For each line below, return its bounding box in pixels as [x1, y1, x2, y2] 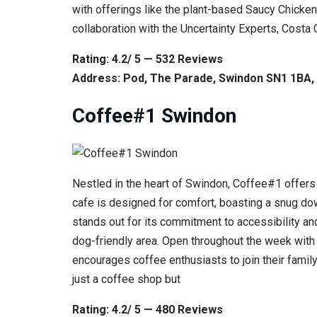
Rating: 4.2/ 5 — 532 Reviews [72, 52, 223, 66]
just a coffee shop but [72, 272, 180, 287]
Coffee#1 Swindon [72, 103, 236, 127]
